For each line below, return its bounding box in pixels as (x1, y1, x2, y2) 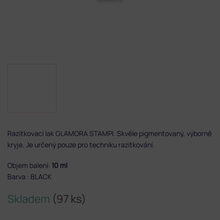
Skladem (7, 191, 52, 206)
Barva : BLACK (7, 171, 53, 181)
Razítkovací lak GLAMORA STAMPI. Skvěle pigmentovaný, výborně (7, 128, 212, 138)
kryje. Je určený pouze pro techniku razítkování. (7, 139, 156, 149)
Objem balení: (7, 160, 52, 170)
